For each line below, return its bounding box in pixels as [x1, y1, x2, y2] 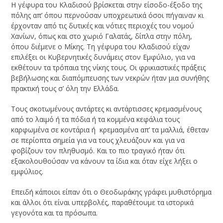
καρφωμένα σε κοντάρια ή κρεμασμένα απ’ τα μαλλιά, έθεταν [11, 124, 210, 134]
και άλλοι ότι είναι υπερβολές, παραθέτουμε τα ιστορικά [11, 197, 194, 207]
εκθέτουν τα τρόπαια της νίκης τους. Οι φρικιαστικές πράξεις [11, 62, 206, 72]
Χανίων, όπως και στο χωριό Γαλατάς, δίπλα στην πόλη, [11, 31, 193, 41]
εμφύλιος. [11, 166, 44, 176]
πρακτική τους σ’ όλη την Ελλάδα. [11, 83, 119, 93]
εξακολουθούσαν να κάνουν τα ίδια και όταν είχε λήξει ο [11, 156, 198, 166]
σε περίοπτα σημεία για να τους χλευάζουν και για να [11, 135, 185, 145]
